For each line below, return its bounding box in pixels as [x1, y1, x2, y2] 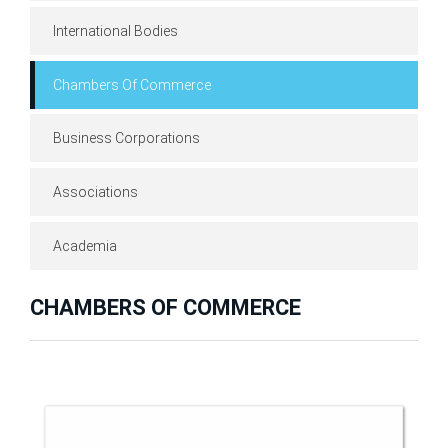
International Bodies [53, 22, 178, 39]
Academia [53, 237, 117, 254]
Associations [53, 184, 138, 200]
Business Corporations [53, 130, 200, 147]
